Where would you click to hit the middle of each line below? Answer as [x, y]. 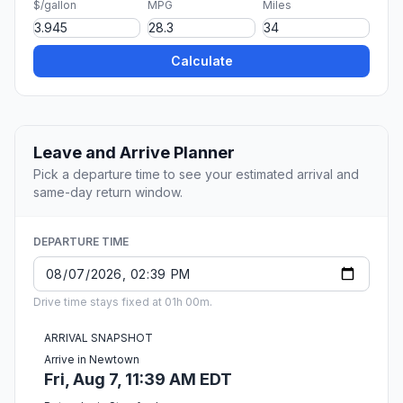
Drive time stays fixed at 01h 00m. [123, 302]
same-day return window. [108, 193]
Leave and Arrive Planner [134, 153]
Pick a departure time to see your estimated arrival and [196, 175]
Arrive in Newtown [92, 360]
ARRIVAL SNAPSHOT [99, 338]
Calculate [201, 61]
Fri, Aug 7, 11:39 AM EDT [138, 380]
